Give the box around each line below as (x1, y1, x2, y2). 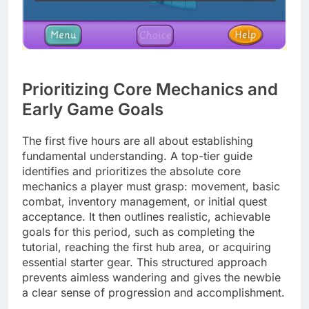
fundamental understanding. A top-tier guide (22, 148, 252, 163)
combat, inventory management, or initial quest (22, 194, 267, 208)
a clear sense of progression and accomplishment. (22, 285, 285, 299)
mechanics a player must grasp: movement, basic (22, 179, 280, 193)
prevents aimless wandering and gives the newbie (22, 270, 281, 284)
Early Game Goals (22, 99, 163, 120)
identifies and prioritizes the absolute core (22, 163, 241, 178)
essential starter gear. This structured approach (22, 255, 267, 269)
